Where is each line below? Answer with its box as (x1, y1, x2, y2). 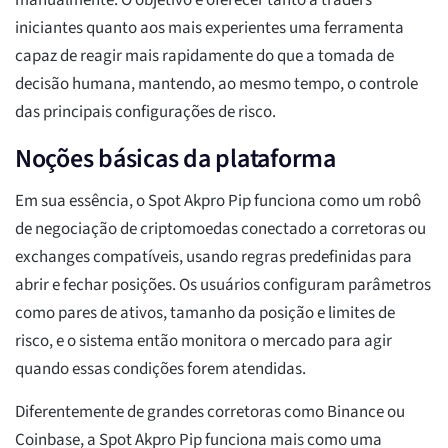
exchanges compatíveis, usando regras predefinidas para (15, 245, 412, 270)
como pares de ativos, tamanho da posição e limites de (15, 301, 395, 326)
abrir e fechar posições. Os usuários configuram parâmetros (15, 273, 431, 298)
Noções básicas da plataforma (15, 140, 336, 178)
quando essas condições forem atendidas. (15, 357, 306, 382)
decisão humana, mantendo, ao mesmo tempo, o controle (15, 72, 418, 97)
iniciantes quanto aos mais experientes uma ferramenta (15, 16, 404, 41)
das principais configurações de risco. (15, 100, 276, 125)
